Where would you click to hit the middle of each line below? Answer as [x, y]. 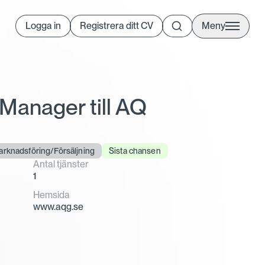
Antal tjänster [61, 164]
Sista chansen [135, 151]
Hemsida [52, 195]
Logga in [43, 26]
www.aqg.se [59, 207]
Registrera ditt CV [117, 26]
